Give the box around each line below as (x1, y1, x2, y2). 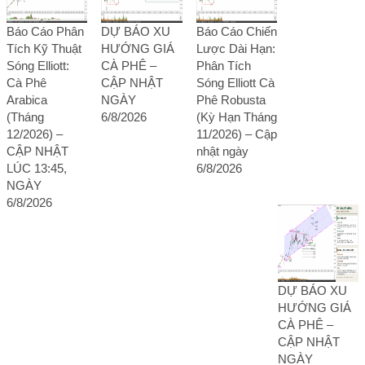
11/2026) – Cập (196, 127, 277, 141)
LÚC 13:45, (7, 161, 67, 175)
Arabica (7, 93, 47, 107)
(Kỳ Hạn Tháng (196, 110, 277, 124)
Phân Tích (196, 59, 251, 73)
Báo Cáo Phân (7, 24, 84, 38)
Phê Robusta (196, 93, 266, 107)
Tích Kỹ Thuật (7, 42, 81, 55)
